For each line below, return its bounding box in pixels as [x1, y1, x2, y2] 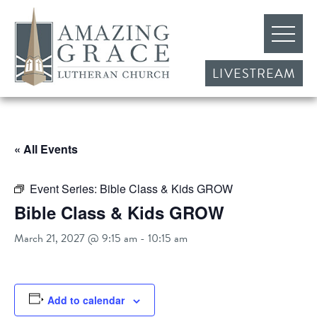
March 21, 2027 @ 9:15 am [14, 230, 137, 247]
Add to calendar [47, 293, 125, 307]
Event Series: [30, 180, 100, 197]
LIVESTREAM [212, 64, 296, 83]
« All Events [14, 141, 78, 157]
